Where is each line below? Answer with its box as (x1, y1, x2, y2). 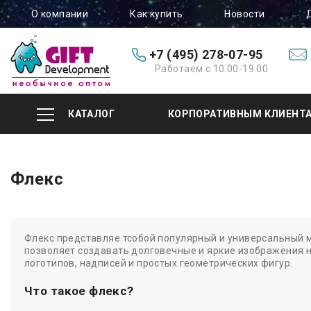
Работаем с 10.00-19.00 (155, 63, 269, 74)
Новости (224, 8, 265, 19)
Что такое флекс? (24, 284, 134, 298)
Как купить (130, 8, 183, 19)
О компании (31, 8, 89, 19)
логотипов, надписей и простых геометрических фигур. (24, 258, 293, 269)
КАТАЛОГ (68, 108, 115, 119)
